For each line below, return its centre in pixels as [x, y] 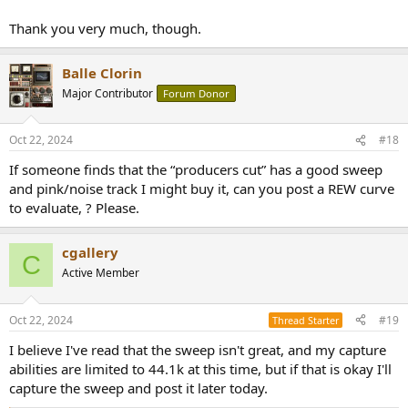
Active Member [101, 273]
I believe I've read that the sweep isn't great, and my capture [198, 349]
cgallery [90, 253]
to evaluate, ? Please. [74, 208]
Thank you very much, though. [105, 28]
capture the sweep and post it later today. [138, 388]
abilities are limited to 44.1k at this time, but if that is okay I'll [200, 368]
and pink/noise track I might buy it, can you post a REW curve [202, 189]
